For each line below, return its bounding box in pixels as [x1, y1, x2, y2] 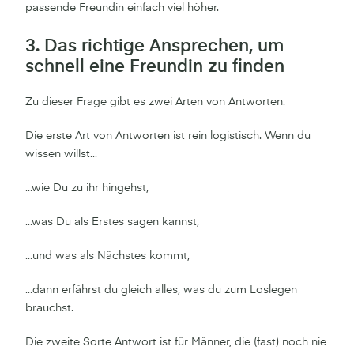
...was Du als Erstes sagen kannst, [25, 216, 199, 228]
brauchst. [25, 302, 73, 314]
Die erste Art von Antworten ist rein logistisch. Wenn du [25, 130, 311, 141]
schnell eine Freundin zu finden [25, 58, 284, 76]
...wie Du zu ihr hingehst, [25, 182, 149, 194]
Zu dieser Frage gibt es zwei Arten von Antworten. [25, 96, 285, 107]
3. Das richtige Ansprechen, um [25, 37, 284, 55]
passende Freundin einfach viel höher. [25, 2, 219, 13]
